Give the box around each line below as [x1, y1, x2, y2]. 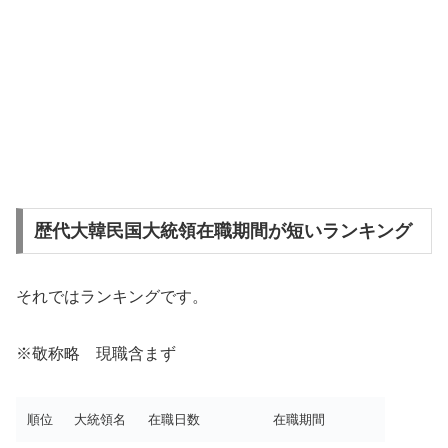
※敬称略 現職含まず [16, 344, 176, 362]
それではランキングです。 [16, 288, 208, 306]
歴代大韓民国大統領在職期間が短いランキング [33, 221, 412, 242]
